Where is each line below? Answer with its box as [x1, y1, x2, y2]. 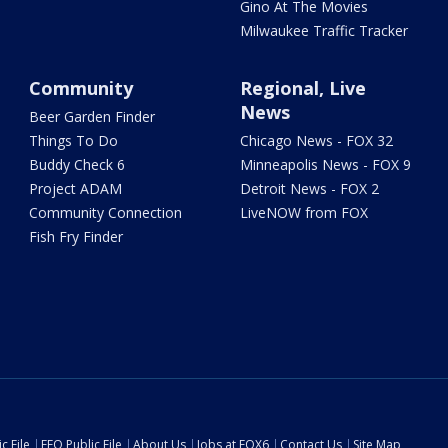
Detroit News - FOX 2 [239, 179, 379, 198]
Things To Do [29, 131, 119, 150]
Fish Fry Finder [29, 227, 124, 246]
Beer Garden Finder [29, 107, 156, 126]
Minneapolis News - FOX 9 [239, 155, 411, 174]
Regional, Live [239, 76, 366, 100]
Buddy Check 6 [29, 155, 126, 174]
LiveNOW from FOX [239, 203, 368, 222]
